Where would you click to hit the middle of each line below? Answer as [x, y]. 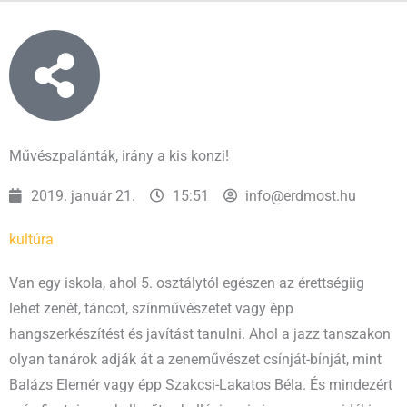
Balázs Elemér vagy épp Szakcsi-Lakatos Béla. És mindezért [201, 385]
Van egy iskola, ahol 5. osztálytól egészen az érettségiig [187, 283]
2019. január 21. [84, 196]
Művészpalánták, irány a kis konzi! [119, 156]
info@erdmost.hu [301, 196]
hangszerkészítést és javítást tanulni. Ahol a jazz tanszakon [200, 334]
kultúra [31, 239]
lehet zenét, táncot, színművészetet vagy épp [151, 308]
